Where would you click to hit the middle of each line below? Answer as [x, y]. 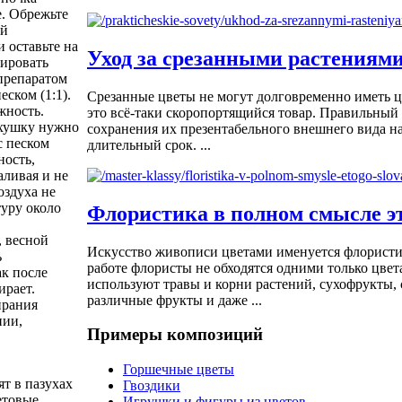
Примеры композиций [175, 335]
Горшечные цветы [179, 370]
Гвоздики [152, 386]
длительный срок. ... [149, 144]
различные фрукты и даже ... [175, 300]
